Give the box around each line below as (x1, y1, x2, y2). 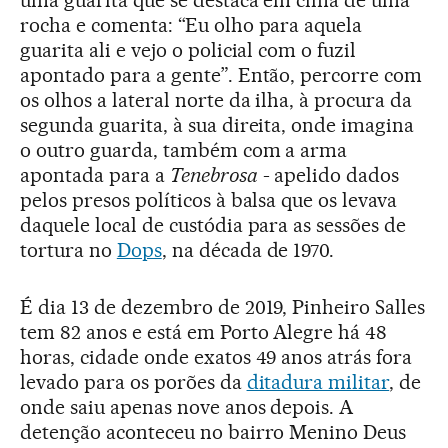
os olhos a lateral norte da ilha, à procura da (20, 88, 413, 112)
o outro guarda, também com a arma (20, 138, 348, 162)
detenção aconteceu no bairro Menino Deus (20, 420, 407, 444)
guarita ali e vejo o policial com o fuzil (20, 38, 357, 62)
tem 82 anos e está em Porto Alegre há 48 (20, 320, 388, 344)
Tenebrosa (169, 163, 258, 187)
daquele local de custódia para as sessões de (20, 213, 407, 237)
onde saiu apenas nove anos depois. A (20, 395, 354, 419)
